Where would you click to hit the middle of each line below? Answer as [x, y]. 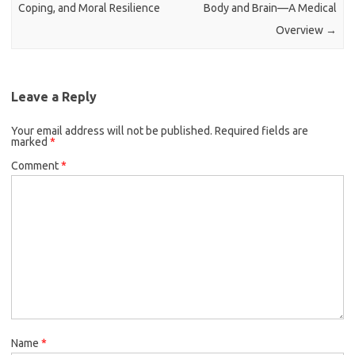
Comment [36, 165]
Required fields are [261, 130]
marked [31, 141]
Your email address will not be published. [112, 130]
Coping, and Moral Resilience [90, 8]
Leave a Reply [54, 96]
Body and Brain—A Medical [270, 8]
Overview [300, 31]
